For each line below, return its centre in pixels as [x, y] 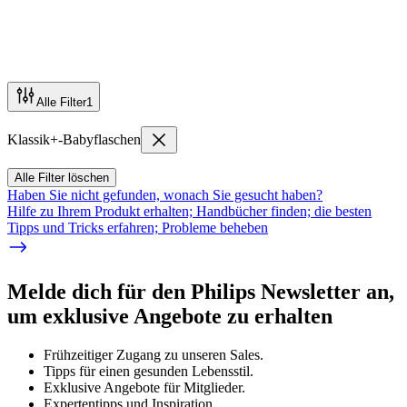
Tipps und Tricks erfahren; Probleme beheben [138, 227]
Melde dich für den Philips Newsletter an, [201, 291]
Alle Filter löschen [62, 177]
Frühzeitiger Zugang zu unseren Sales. [154, 354]
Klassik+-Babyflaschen [74, 139]
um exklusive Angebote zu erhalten [170, 316]
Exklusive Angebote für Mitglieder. [144, 387]
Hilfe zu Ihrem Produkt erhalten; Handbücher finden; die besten [189, 211]
